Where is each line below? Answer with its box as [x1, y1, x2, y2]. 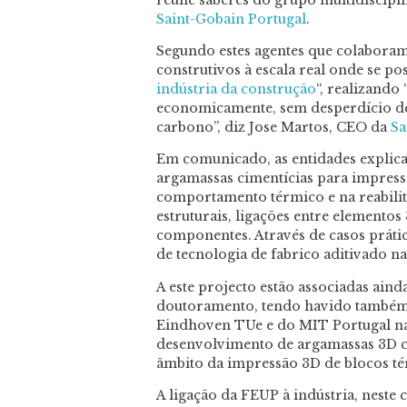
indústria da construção [156, 80, 316, 97]
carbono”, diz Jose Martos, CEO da [156, 118, 391, 135]
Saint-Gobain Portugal [156, 10, 306, 27]
